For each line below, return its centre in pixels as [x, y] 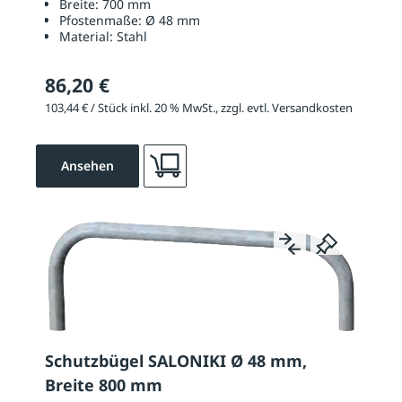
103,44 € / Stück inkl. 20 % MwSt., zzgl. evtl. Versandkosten [199, 107]
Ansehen [87, 165]
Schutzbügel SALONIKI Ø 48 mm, [176, 360]
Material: [88, 36]
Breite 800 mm [104, 385]
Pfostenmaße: [102, 20]
